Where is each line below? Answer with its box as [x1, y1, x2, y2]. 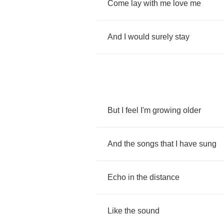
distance [149, 173, 179, 181]
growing [152, 106, 181, 114]
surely [151, 32, 173, 41]
